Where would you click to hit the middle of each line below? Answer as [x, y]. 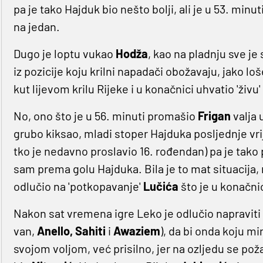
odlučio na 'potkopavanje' [78, 186]
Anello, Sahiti [71, 231]
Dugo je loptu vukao [64, 54]
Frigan [214, 116]
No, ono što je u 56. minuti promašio [105, 116]
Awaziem [136, 231]
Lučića [161, 186]
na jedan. [36, 27]
